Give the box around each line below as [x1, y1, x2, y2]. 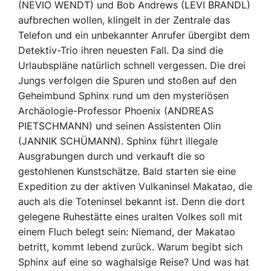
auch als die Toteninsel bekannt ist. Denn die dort [18, 195, 246, 208]
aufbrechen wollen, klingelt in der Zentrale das [18, 14, 230, 27]
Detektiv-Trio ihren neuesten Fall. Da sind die [18, 44, 224, 57]
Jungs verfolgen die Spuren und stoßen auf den [18, 74, 237, 87]
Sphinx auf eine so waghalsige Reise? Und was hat [18, 256, 250, 269]
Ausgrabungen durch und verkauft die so [18, 150, 206, 163]
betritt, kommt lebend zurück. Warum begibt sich [18, 241, 243, 253]
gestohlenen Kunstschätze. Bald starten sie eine [18, 165, 237, 178]
